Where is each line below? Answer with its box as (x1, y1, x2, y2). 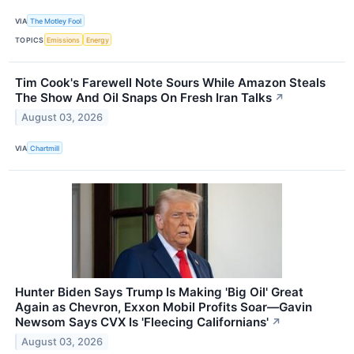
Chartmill (30, 143, 60, 153)
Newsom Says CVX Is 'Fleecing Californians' (15, 314, 269, 330)
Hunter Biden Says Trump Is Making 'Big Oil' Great (15, 284, 303, 300)
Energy (85, 35, 109, 44)
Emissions (47, 35, 81, 44)
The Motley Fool (30, 16, 82, 25)
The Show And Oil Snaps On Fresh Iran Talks (15, 90, 272, 106)
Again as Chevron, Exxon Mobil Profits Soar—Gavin (15, 299, 312, 315)
